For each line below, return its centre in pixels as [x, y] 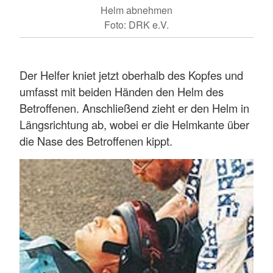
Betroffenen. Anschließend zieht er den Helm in [134, 108]
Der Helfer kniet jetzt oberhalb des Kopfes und [131, 75]
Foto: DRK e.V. [136, 25]
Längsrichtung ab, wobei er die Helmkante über [134, 125]
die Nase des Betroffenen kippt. [96, 141]
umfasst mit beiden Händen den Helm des [122, 92]
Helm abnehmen [136, 10]
